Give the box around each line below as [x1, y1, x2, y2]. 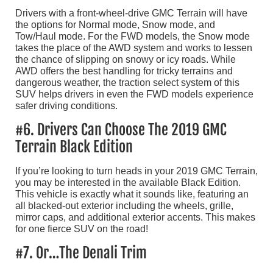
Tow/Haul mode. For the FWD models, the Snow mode [15, 31, 250, 42]
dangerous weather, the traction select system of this [15, 77, 239, 88]
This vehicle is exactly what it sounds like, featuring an [15, 189, 249, 200]
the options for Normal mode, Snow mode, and [15, 19, 215, 30]
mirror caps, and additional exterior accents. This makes [15, 212, 255, 223]
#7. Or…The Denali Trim [15, 244, 147, 263]
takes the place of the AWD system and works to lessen [15, 43, 252, 54]
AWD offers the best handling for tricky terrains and [15, 66, 233, 77]
